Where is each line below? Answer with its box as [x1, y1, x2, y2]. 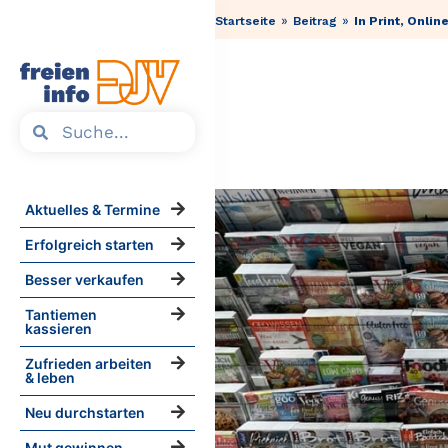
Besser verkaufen [25, 271, 144, 289]
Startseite [215, 13, 277, 28]
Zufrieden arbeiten [25, 355, 152, 373]
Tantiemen [25, 306, 97, 324]
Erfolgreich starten [25, 236, 154, 254]
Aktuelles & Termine [25, 201, 160, 219]
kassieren [25, 320, 92, 338]
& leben [25, 369, 75, 387]
